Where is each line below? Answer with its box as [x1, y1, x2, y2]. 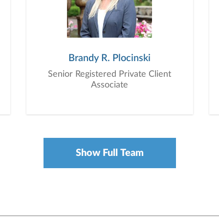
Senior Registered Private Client [48, 70, 171, 79]
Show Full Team [75, 148, 144, 158]
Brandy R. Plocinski [68, 53, 151, 63]
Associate [91, 81, 128, 89]
